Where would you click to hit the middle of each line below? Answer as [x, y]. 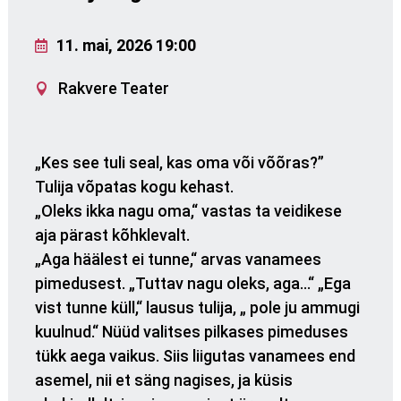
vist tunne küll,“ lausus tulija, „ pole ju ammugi [197, 307]
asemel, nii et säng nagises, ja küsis [163, 380]
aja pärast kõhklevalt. [112, 235]
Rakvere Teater [113, 88]
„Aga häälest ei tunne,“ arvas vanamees [178, 259]
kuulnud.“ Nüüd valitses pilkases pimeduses [191, 331]
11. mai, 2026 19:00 [126, 45]
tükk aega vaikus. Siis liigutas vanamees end [195, 355]
